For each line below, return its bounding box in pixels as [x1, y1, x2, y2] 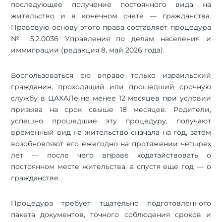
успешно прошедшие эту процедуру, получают [11, 116, 211, 125]
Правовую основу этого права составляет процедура [11, 22, 211, 32]
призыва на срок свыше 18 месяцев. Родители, [11, 105, 211, 114]
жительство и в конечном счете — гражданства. [11, 11, 211, 20]
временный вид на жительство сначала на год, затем [11, 127, 211, 137]
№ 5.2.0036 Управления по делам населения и [11, 34, 211, 43]
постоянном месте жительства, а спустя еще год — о [11, 162, 211, 171]
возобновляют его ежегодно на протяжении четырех [11, 139, 211, 148]
